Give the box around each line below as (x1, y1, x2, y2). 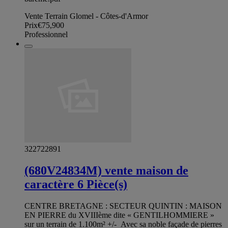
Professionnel (24, 30, 68, 39)
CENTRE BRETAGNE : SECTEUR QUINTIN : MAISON (24, 201, 222, 210)
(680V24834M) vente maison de (24, 163, 188, 177)
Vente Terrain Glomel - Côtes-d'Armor (24, 11, 148, 20)
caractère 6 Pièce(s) (24, 177, 127, 191)
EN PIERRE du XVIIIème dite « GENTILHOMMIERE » (24, 210, 214, 219)
